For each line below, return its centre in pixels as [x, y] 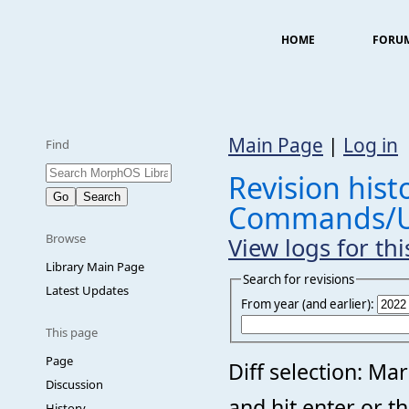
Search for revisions [299, 279]
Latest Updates [87, 290]
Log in [371, 145]
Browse [66, 238]
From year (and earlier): [308, 304]
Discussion [74, 384]
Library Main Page [95, 267]
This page [72, 332]
